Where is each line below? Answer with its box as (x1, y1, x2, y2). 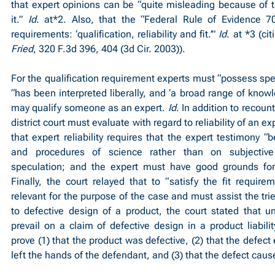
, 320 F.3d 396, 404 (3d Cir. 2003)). (33, 43, 185, 55)
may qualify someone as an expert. (11, 102, 168, 114)
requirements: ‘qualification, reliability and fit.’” (11, 28, 219, 40)
